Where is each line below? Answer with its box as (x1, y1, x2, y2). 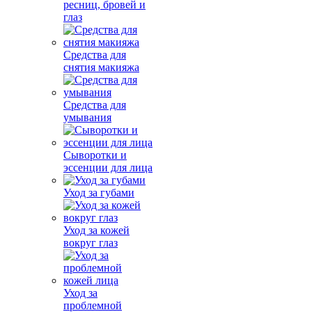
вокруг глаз (63, 237, 118, 249)
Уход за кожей (63, 224, 130, 236)
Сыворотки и (63, 149, 127, 161)
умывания (63, 111, 111, 123)
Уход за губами (63, 187, 134, 198)
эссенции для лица (63, 162, 153, 173)
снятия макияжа (63, 61, 139, 73)
